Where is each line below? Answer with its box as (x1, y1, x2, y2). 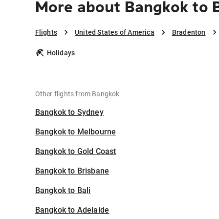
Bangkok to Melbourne (35, 127, 116, 137)
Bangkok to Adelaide (35, 205, 109, 215)
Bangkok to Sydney (35, 108, 104, 117)
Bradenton (172, 28, 206, 37)
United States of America (74, 28, 154, 37)
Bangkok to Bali (35, 186, 91, 196)
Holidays (46, 49, 75, 57)
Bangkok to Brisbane (35, 166, 109, 176)
